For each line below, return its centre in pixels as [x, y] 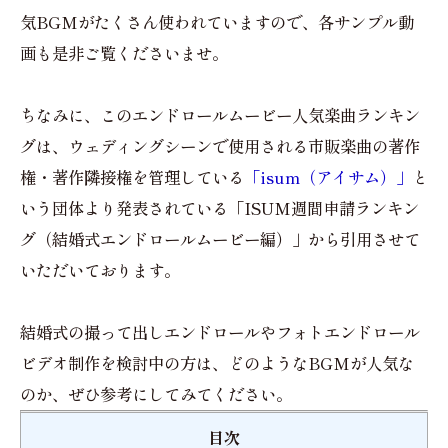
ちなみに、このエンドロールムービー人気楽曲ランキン [220, 114]
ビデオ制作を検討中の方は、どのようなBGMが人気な [217, 362]
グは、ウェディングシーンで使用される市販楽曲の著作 [220, 145]
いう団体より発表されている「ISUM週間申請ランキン [219, 207]
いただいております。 [100, 269]
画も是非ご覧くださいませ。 [124, 52]
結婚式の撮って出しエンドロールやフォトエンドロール [220, 331]
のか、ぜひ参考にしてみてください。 [156, 393]
